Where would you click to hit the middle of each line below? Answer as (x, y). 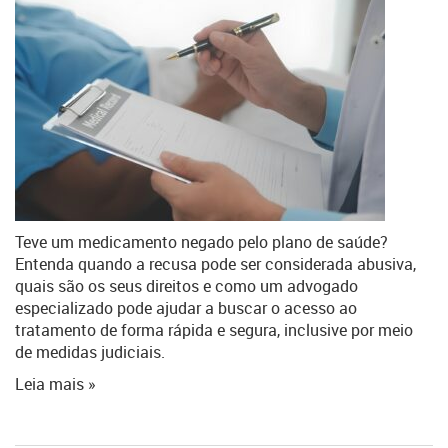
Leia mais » (55, 384)
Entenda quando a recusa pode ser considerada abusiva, (215, 264)
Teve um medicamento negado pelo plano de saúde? (201, 242)
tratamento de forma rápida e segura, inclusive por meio (214, 330)
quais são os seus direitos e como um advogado (186, 286)
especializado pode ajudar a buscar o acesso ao (186, 308)
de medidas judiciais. (90, 352)
